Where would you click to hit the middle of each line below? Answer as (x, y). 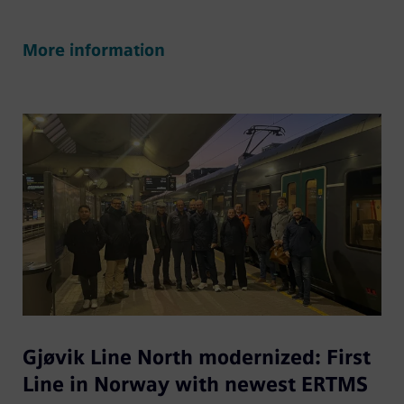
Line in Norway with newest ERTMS (195, 385)
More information (93, 51)
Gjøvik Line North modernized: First (196, 358)
